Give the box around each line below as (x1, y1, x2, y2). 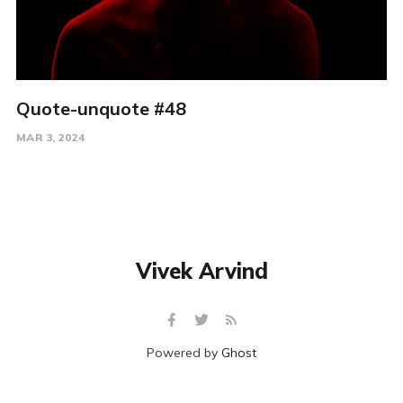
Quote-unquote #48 (15, 96, 186, 120)
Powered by (147, 345, 221, 361)
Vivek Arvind (135, 257, 268, 284)
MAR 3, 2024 (15, 130, 85, 144)
